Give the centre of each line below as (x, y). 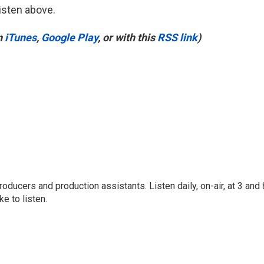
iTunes (21, 37)
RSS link (177, 37)
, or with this (128, 37)
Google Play (70, 37)
